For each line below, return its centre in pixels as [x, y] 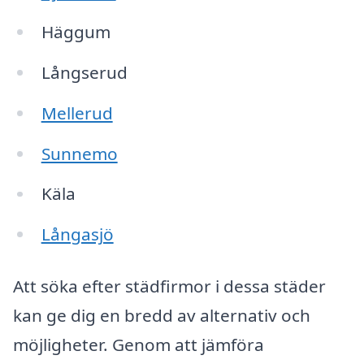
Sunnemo [79, 153]
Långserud [84, 72]
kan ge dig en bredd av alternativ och [162, 316]
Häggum [76, 32]
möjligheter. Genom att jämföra [139, 345]
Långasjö [77, 234]
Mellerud [77, 113]
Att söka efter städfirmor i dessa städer [169, 286]
